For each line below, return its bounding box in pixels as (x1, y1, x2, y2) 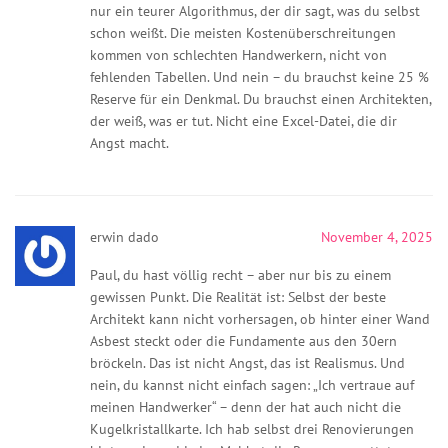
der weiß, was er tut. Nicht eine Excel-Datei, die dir (90, 111, 397, 130)
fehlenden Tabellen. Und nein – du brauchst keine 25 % (90, 67, 429, 86)
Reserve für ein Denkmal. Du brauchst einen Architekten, (90, 89, 431, 108)
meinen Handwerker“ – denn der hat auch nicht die (90, 397, 401, 416)
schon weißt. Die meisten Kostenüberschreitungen (90, 23, 396, 42)
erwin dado (90, 227, 159, 246)
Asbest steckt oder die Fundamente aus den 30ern (90, 331, 397, 350)
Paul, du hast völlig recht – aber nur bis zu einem (90, 265, 391, 284)
